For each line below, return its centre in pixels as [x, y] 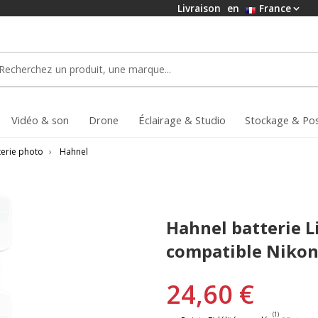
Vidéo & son [40, 120]
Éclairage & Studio [182, 120]
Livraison [201, 8]
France [274, 8]
